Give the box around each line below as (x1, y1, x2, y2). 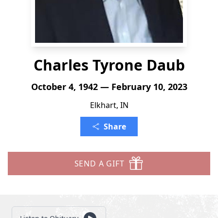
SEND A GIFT (74, 158, 125, 169)
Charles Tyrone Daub (33, 55, 185, 75)
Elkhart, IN (90, 100, 128, 110)
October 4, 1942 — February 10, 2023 (31, 81, 187, 92)
